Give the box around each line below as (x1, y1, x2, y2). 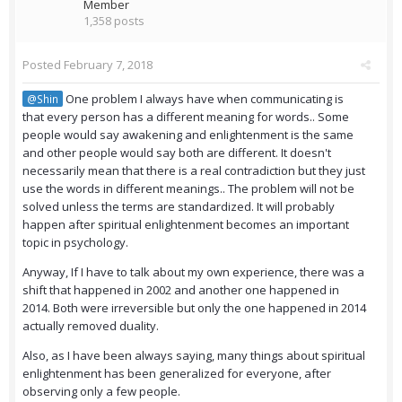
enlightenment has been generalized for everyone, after (22, 365, 331, 382)
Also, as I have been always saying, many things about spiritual (22, 347, 365, 364)
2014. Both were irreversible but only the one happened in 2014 (22, 300, 366, 317)
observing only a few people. (22, 383, 180, 400)
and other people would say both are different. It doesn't (22, 144, 331, 162)
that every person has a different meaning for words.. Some (22, 109, 349, 126)
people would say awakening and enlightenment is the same (22, 127, 354, 144)
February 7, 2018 (64, 57, 153, 74)
